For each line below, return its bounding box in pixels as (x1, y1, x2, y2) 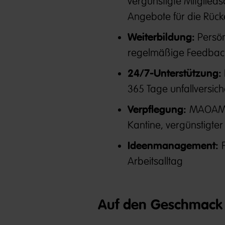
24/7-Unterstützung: (127, 67, 221, 81)
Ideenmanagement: (127, 139, 221, 153)
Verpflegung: (127, 103, 189, 117)
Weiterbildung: (127, 31, 195, 45)
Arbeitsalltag (127, 155, 183, 168)
